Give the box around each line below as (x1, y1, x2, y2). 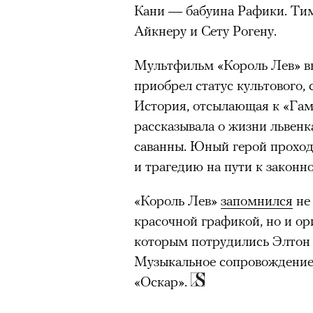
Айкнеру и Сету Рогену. (134, 22, 277, 38)
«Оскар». (134, 272, 191, 289)
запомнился (221, 191, 293, 208)
